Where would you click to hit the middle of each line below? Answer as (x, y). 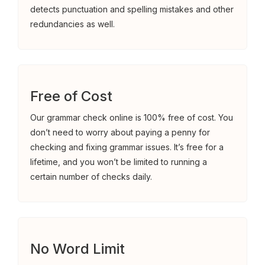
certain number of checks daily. (91, 177)
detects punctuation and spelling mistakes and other (132, 9)
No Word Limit (77, 249)
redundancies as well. (72, 24)
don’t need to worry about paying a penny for (120, 132)
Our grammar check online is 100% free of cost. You (132, 117)
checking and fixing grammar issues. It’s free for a (127, 147)
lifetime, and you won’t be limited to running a (119, 162)
